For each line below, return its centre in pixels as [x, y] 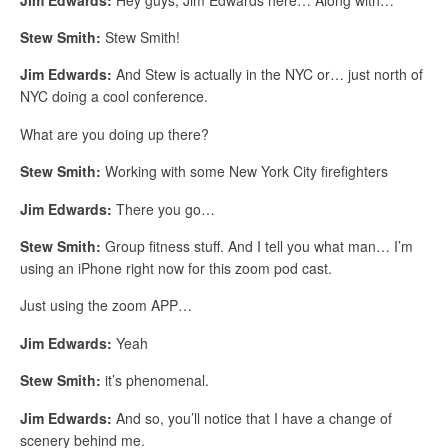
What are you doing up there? [114, 133]
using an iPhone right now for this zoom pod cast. [176, 267]
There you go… [163, 208]
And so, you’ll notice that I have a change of [252, 417]
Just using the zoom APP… [106, 305]
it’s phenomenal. [155, 380]
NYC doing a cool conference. [114, 96]
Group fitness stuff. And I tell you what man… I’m [257, 245]
